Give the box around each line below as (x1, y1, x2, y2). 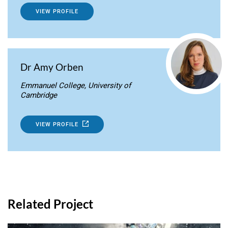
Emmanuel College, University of (20, 80, 131, 90)
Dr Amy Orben (20, 61, 83, 73)
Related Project (8, 196, 93, 211)
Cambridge (20, 90, 57, 100)
